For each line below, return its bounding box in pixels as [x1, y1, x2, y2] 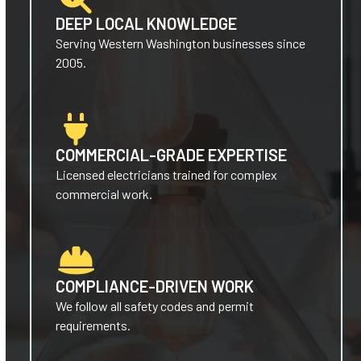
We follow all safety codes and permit [56, 298, 255, 313]
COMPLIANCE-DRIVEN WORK [56, 276, 255, 296]
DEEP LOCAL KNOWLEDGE [56, 14, 238, 33]
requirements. [56, 317, 131, 333]
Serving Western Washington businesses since [56, 35, 306, 51]
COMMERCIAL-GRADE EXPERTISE [56, 145, 288, 164]
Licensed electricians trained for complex [56, 167, 278, 182]
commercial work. [56, 186, 153, 201]
